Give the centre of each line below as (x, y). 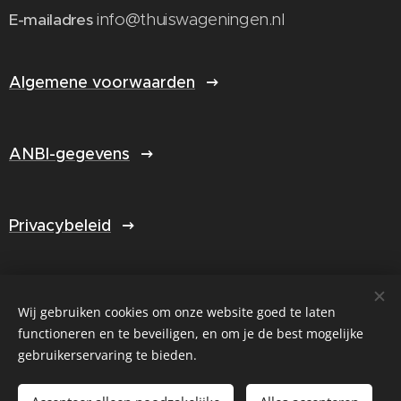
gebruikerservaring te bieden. (107, 355)
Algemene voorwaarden (102, 83)
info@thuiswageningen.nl (191, 20)
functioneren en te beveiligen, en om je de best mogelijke (191, 333)
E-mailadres (53, 20)
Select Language (191, 366)
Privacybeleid (60, 226)
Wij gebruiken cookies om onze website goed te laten (177, 312)
